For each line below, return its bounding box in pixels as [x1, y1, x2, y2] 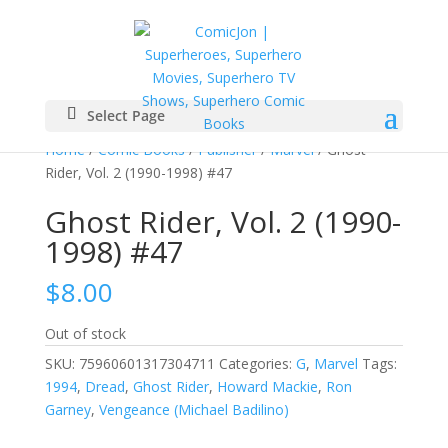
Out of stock [44, 324, 126, 343]
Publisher [197, 140, 257, 159]
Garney [44, 400, 91, 419]
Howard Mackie [216, 377, 318, 396]
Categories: [218, 354, 296, 373]
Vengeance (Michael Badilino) [98, 400, 289, 419]
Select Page [86, 106, 165, 125]
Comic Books [97, 140, 185, 159]
